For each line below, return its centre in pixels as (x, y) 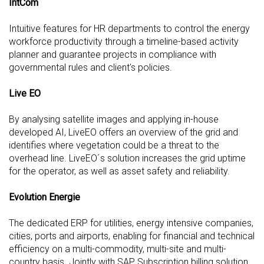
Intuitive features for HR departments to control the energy (129, 29)
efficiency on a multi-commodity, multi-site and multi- (118, 249)
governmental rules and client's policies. (91, 68)
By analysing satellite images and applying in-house (114, 120)
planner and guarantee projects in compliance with (113, 55)
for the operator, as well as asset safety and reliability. (120, 171)
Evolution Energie (46, 197)
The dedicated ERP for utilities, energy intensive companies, (131, 223)
